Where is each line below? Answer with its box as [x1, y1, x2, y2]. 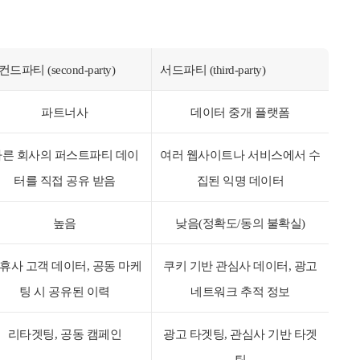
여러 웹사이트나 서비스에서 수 [160, 148, 321, 162]
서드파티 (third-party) [160, 63, 266, 76]
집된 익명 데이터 [196, 174, 284, 187]
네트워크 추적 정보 [190, 284, 290, 298]
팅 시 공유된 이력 [19, 284, 110, 298]
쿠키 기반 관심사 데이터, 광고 [163, 259, 317, 272]
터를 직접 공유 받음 [14, 174, 116, 187]
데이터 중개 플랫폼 [190, 105, 290, 119]
